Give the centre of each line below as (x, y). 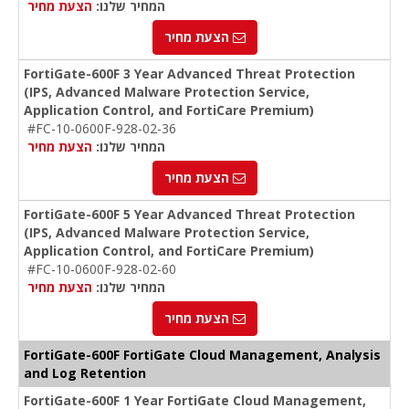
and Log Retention (85, 373)
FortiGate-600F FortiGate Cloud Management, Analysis (202, 355)
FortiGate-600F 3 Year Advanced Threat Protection (189, 74)
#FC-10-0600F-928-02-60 (102, 269)
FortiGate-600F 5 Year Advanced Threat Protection (189, 215)
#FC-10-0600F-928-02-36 (102, 129)
